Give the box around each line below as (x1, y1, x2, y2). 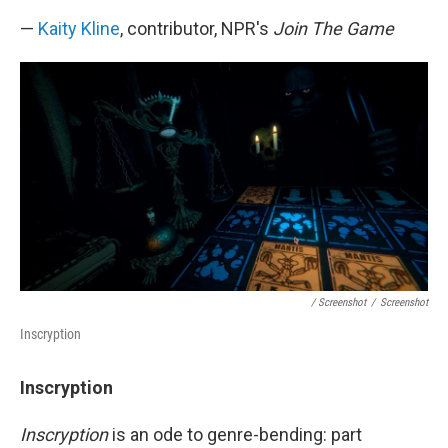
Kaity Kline (38, 17, 120, 39)
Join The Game (273, 17, 394, 39)
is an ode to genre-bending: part (108, 423, 362, 445)
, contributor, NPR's (120, 17, 273, 39)
